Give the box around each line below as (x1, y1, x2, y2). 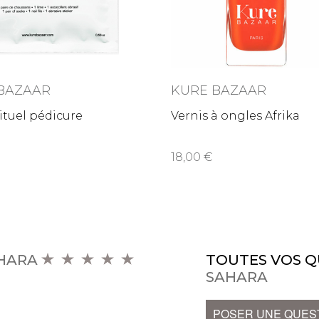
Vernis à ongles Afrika (171, 109, 300, 122)
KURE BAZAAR (171, 83, 267, 98)
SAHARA (205, 268, 268, 286)
